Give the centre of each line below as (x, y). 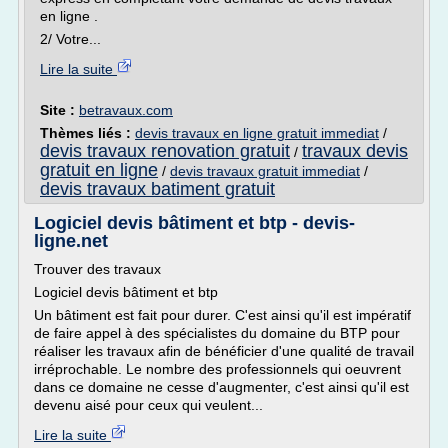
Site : (59, 110)
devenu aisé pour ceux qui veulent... (148, 405)
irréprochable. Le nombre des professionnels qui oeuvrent (217, 369)
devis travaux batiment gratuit (157, 189)
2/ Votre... (70, 39)
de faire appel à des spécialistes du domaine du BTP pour (217, 333)
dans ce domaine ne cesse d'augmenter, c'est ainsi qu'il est (221, 387)
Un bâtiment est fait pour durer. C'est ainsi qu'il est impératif (222, 315)
